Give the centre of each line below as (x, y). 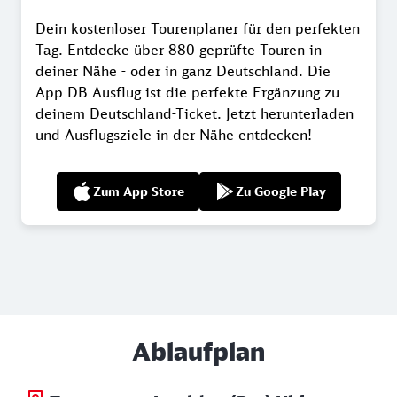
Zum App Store (138, 191)
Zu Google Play (280, 191)
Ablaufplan (198, 350)
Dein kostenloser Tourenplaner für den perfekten (198, 28)
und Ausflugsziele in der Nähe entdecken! (174, 134)
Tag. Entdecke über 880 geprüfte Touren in (179, 49)
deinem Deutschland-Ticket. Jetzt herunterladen (195, 113)
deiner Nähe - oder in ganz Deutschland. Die (183, 70)
